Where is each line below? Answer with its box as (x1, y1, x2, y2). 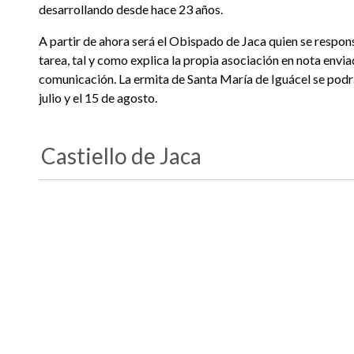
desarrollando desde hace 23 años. (39, 2, 223, 17)
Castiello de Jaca (40, 141, 201, 169)
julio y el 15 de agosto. (39, 90, 157, 105)
